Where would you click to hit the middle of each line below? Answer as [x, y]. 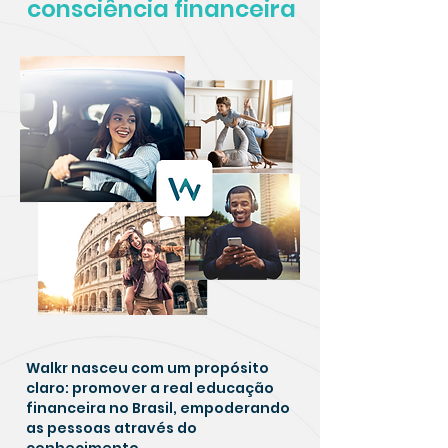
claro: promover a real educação [150, 388]
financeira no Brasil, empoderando [158, 408]
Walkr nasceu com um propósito [147, 368]
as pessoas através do [111, 428]
